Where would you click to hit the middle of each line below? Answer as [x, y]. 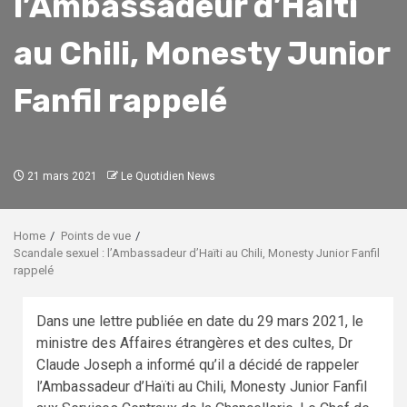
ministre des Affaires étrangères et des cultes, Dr [194, 342]
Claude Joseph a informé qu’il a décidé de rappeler [198, 364]
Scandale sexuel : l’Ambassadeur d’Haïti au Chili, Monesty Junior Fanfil [197, 253]
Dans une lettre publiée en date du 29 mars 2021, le [200, 321]
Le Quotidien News [168, 176]
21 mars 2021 [61, 176]
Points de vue [96, 235]
